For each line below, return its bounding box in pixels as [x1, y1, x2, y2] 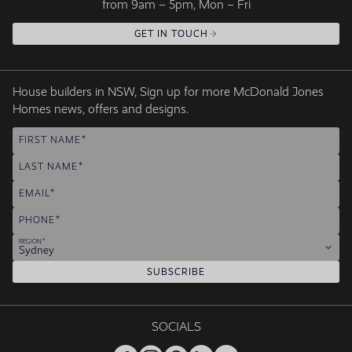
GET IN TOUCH [134, 28, 208, 40]
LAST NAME [19, 161, 78, 173]
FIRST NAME [19, 134, 81, 146]
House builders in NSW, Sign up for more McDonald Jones [13, 85, 324, 100]
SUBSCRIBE [147, 266, 205, 278]
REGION [19, 238, 42, 246]
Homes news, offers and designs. [13, 102, 189, 117]
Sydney [19, 244, 54, 257]
